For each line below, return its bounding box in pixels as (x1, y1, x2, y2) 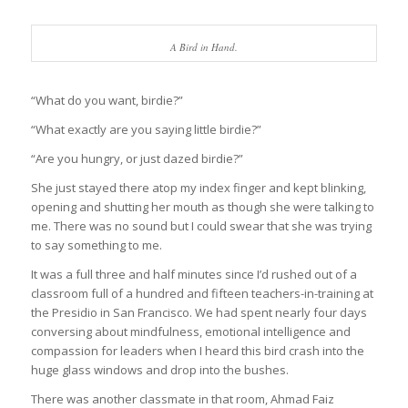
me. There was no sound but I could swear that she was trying (30, 218, 372, 235)
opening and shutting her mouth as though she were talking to (30, 199, 374, 216)
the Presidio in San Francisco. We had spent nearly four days (30, 304, 367, 321)
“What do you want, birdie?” (30, 92, 183, 109)
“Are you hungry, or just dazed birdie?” (30, 150, 243, 168)
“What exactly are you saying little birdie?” (30, 121, 261, 138)
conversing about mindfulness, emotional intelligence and (30, 323, 351, 341)
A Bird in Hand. (169, 40, 238, 55)
